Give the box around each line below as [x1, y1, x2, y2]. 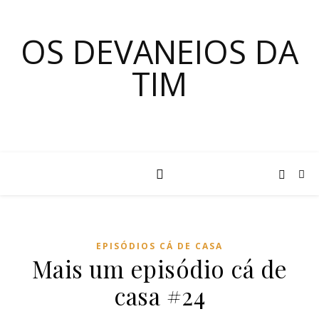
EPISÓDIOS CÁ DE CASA [96, 240, 223, 252]
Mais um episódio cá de [31, 253, 288, 284]
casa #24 [114, 280, 205, 311]
